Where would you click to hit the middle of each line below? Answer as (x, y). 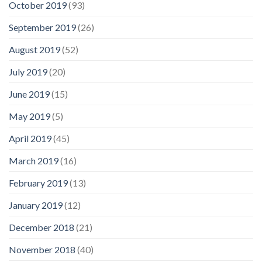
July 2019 (28, 72)
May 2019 (30, 116)
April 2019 (30, 139)
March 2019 (34, 161)
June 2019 (29, 94)
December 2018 (42, 227)
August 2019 (35, 50)
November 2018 (42, 250)
